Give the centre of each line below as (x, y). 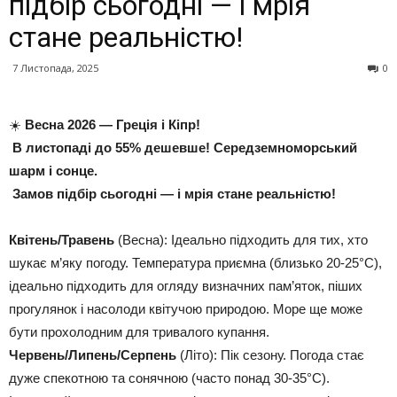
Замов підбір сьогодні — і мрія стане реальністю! (172, 194)
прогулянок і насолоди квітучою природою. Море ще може (186, 309)
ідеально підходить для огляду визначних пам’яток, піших (186, 286)
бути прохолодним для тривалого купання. (139, 332)
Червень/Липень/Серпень (93, 355)
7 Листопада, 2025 (55, 68)
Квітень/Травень (62, 240)
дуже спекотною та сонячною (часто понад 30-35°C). (169, 378)
